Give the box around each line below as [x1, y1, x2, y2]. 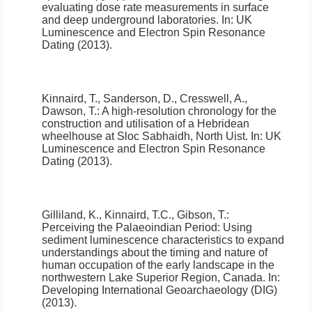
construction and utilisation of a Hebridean [42, 118, 249, 130]
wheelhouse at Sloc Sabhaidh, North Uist [42, 130, 245, 143]
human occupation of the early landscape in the [42, 259, 274, 272]
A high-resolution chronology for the [102, 105, 276, 118]
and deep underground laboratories [42, 14, 216, 26]
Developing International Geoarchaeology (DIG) [42, 284, 277, 297]
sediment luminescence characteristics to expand [42, 234, 284, 247]
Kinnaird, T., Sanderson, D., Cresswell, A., [42, 93, 247, 105]
